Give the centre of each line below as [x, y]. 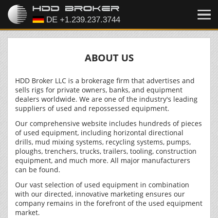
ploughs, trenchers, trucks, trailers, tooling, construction [106, 151]
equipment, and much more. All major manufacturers [103, 160]
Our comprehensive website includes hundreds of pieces [109, 123]
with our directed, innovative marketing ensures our [100, 194]
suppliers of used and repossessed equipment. [92, 108]
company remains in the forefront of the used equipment [109, 203]
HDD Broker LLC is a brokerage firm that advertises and [105, 81]
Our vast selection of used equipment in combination [102, 185]
